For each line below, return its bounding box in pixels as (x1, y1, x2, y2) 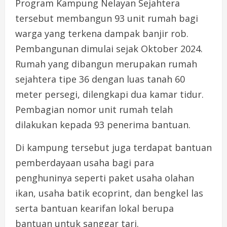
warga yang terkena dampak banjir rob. (15, 27, 188, 40)
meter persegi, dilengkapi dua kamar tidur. (15, 88, 204, 101)
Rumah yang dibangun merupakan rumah (15, 58, 197, 70)
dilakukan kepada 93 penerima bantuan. (15, 119, 191, 131)
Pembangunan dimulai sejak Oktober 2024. (15, 43, 203, 55)
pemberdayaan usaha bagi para (15, 157, 154, 169)
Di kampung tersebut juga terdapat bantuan (15, 141, 212, 154)
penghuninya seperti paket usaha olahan (15, 172, 194, 184)
